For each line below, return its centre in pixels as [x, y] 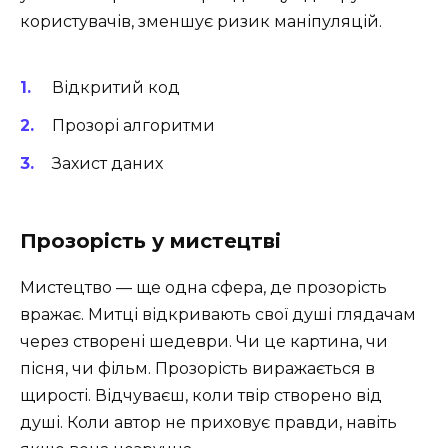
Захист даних [107, 164]
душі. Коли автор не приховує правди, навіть [208, 423]
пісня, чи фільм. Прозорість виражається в [197, 369]
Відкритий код [116, 87]
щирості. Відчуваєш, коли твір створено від [201, 396]
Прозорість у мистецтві [150, 241]
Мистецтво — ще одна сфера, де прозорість [203, 288]
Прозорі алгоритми [133, 125]
